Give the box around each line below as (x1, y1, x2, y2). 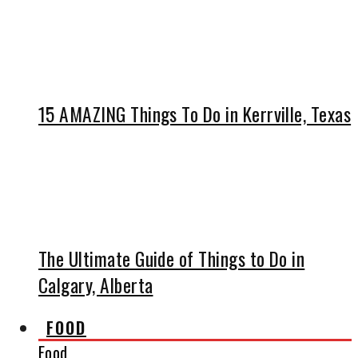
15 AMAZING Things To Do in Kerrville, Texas (38, 100, 352, 129)
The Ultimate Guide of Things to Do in (38, 245, 305, 273)
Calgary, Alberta (38, 271, 153, 300)
